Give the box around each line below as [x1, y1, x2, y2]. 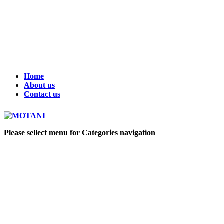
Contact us [24, 90, 60, 98]
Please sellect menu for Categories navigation [4, 128, 155, 137]
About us [24, 81, 55, 89]
